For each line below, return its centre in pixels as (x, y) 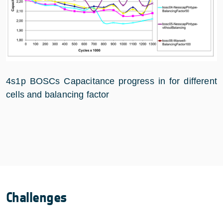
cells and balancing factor (58, 95)
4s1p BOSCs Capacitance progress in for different (111, 81)
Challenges (37, 198)
